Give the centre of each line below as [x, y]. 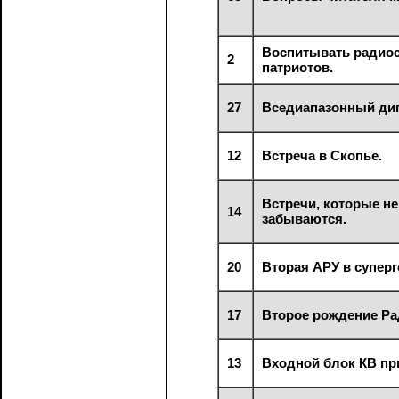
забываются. [305, 218]
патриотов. [298, 67]
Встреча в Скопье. [322, 155]
